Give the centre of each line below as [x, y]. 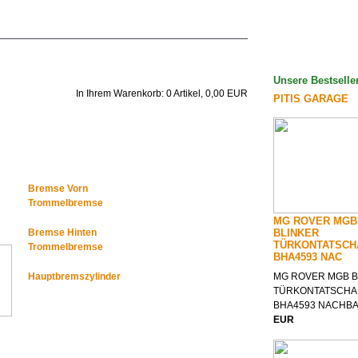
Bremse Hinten [62, 232]
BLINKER [296, 233]
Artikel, [189, 93]
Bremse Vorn [58, 188]
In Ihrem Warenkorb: [121, 93]
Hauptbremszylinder [74, 276]
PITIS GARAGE [311, 98]
